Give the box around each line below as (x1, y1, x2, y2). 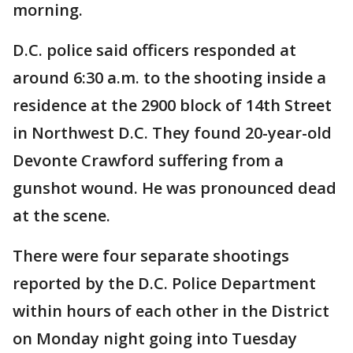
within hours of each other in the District (13, 300, 329, 321)
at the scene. (13, 205, 110, 226)
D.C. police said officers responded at (13, 39, 296, 61)
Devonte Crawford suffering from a (13, 150, 284, 171)
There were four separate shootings (13, 245, 289, 266)
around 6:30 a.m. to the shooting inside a (13, 67, 326, 88)
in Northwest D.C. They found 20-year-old (13, 122, 332, 143)
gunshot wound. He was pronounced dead (13, 177, 336, 199)
